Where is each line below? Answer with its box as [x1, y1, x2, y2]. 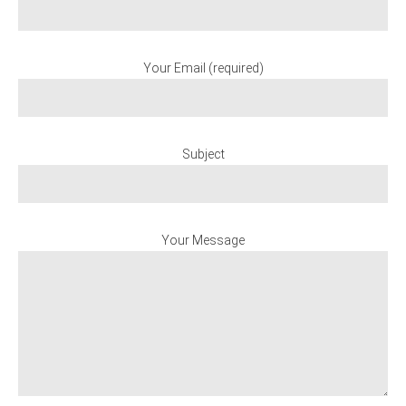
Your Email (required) [142, 61, 264, 75]
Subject [181, 147, 225, 161]
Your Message [161, 233, 245, 247]
